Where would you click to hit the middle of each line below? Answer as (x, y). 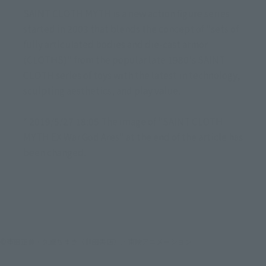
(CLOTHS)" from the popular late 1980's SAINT (124, 60)
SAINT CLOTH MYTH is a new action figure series (126, 13)
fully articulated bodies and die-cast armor (115, 44)
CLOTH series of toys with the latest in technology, (131, 75)
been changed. (54, 152)
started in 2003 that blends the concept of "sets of (131, 29)
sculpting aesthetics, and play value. (102, 91)
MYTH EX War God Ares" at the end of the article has (133, 137)
